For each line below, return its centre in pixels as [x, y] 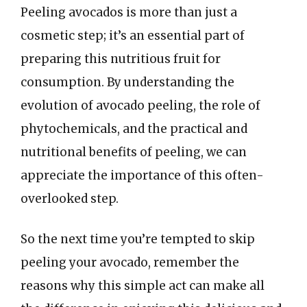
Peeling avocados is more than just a [129, 12]
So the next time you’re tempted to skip [138, 239]
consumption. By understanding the [127, 82]
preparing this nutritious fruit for [121, 59]
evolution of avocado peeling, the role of [140, 105]
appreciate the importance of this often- [142, 175]
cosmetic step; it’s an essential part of [133, 35]
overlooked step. [70, 198]
